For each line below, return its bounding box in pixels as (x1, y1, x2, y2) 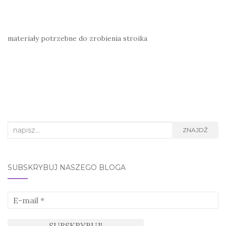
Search (7, 123, 32, 133)
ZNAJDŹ (183, 126, 208, 134)
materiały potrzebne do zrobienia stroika (8, 33, 147, 43)
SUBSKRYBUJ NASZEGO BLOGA (8, 162, 126, 172)
